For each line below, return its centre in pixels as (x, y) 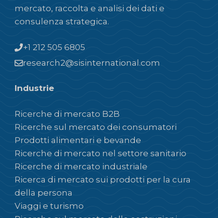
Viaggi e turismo (49, 206)
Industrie (34, 88)
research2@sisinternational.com (91, 63)
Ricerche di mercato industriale (81, 166)
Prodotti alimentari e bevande (78, 140)
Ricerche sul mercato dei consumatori (96, 127)
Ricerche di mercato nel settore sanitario (100, 153)
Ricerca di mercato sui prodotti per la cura (103, 179)
